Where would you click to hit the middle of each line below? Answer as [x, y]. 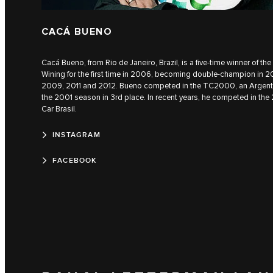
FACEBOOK [75, 160]
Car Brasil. [59, 109]
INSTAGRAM [76, 135]
